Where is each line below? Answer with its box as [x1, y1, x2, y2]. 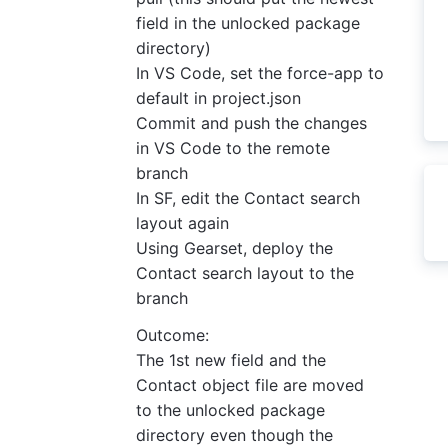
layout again [136, 213, 229, 233]
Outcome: [136, 325, 209, 345]
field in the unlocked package [136, 13, 360, 33]
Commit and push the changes [136, 113, 367, 133]
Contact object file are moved [136, 375, 364, 395]
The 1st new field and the [136, 350, 326, 370]
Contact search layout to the [136, 263, 354, 283]
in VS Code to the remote [136, 138, 330, 158]
